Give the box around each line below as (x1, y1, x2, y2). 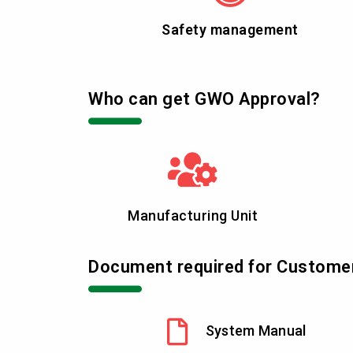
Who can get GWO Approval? (88, 88, 321, 109)
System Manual (205, 322, 307, 340)
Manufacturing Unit (128, 206, 258, 224)
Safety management (162, 20, 299, 38)
